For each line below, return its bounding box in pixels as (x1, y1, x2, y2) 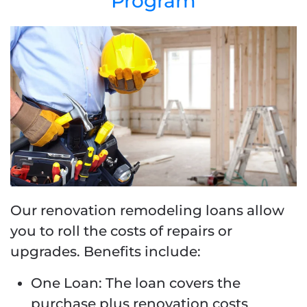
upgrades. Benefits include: (10, 243, 201, 260)
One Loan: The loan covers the (31, 275, 241, 292)
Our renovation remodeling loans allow (10, 202, 284, 219)
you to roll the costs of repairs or (10, 223, 232, 240)
